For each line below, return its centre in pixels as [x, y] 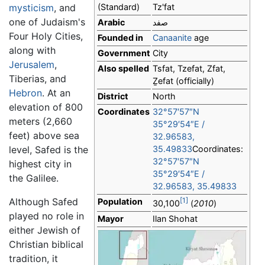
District [113, 96]
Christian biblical [46, 245]
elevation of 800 [46, 107]
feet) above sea [44, 136]
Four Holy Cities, [46, 36]
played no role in [46, 216]
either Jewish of [45, 230]
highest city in [40, 164]
